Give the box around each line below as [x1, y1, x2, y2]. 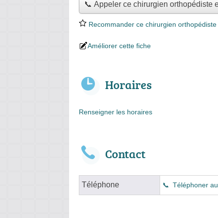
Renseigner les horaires [79, 108, 152, 116]
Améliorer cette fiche [88, 41, 151, 50]
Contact [105, 145, 145, 162]
